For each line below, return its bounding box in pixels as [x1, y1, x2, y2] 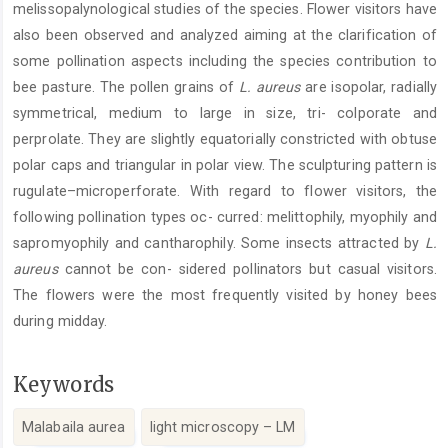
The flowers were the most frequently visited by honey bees [13, 287, 437, 304]
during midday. [13, 313, 108, 330]
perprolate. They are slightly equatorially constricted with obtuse [13, 131, 437, 148]
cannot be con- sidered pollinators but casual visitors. [64, 261, 437, 278]
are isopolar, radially [305, 79, 438, 96]
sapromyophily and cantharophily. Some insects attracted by [13, 235, 425, 252]
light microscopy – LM [149, 418, 296, 435]
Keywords [13, 372, 114, 398]
